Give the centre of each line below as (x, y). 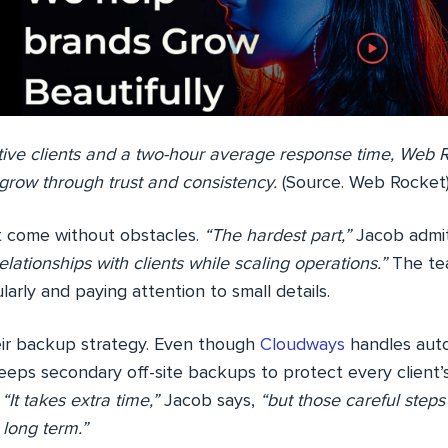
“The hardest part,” (277, 235)
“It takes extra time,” (80, 400)
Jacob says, (209, 400)
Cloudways (302, 344)
